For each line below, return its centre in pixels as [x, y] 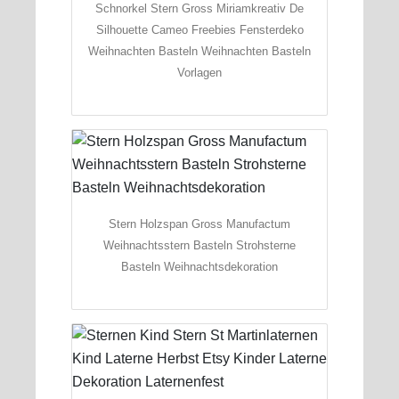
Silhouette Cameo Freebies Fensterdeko [199, 29]
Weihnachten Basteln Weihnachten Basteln [199, 51]
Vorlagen [199, 72]
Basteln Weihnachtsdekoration [199, 266]
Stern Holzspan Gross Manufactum [199, 224]
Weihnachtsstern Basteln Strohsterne [199, 245]
